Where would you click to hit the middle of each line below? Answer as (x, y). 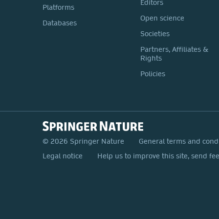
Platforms (58, 7)
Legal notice (63, 156)
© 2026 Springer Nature (83, 141)
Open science (162, 18)
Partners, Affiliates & (175, 49)
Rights (151, 58)
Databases (60, 23)
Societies (155, 34)
